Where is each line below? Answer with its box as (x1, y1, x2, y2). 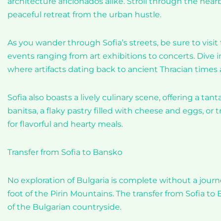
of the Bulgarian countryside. (7, 202, 121, 212)
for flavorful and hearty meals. (7, 119, 123, 129)
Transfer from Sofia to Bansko (7, 147, 122, 157)
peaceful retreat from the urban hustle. (7, 10, 161, 19)
